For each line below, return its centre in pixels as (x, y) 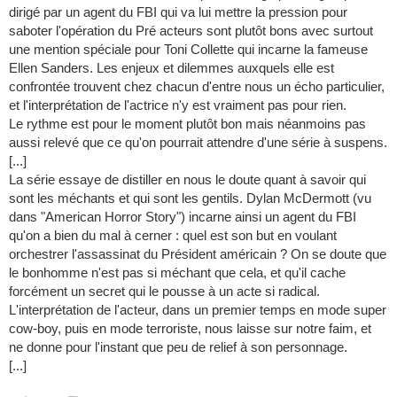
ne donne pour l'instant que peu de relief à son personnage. (178, 347)
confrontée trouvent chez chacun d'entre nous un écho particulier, (197, 87)
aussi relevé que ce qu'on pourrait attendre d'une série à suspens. (198, 143)
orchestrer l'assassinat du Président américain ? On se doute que (198, 254)
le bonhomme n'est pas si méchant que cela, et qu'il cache (177, 273)
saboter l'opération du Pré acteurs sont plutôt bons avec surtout (191, 31)
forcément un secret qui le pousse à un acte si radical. (164, 292)
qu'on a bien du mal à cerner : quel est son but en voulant (173, 236)
